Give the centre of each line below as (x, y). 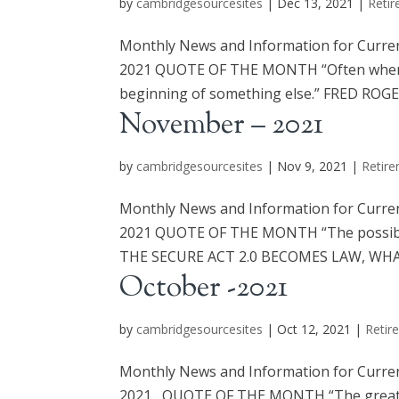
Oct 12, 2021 (314, 329)
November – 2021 (222, 126)
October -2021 (204, 289)
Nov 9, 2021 (313, 166)
